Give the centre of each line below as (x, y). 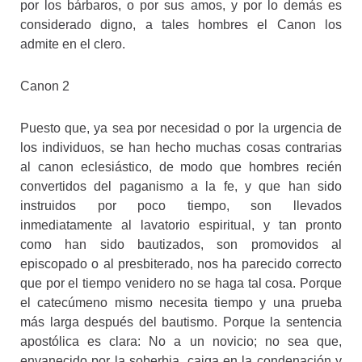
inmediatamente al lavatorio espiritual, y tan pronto (181, 225)
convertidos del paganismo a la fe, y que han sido (181, 186)
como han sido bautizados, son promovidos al (181, 244)
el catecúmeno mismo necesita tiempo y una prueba (181, 302)
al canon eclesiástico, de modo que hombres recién (181, 166)
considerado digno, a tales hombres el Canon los (181, 24)
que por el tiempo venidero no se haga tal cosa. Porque (181, 283)
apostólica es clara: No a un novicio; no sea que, (181, 341)
